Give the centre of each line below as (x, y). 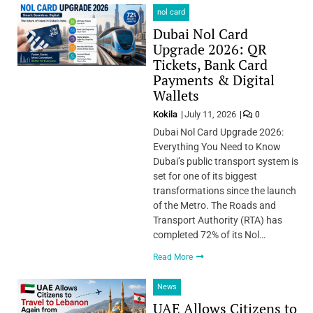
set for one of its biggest (205, 176)
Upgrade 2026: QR (210, 49)
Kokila (166, 114)
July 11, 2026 (210, 114)
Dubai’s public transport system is (225, 161)
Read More (174, 257)
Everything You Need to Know (217, 146)
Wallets (176, 95)
